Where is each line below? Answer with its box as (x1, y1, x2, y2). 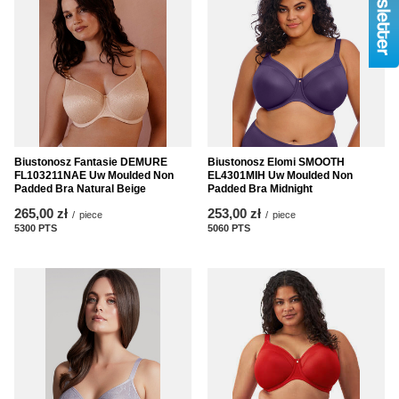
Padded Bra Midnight (208, 182, 313, 195)
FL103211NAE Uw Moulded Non (14, 168, 174, 182)
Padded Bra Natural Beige (14, 182, 146, 195)
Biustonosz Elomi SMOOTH (208, 155, 345, 168)
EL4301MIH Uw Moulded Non (208, 168, 353, 182)
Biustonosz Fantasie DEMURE (14, 155, 167, 168)
